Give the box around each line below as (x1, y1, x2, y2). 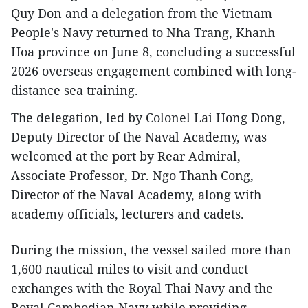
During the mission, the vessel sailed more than (11, 241, 291, 258)
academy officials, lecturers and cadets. (11, 206, 244, 223)
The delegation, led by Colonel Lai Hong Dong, (11, 109, 285, 126)
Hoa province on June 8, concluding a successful (11, 43, 296, 60)
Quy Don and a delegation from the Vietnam (11, 5, 272, 22)
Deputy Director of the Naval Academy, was (11, 129, 267, 146)
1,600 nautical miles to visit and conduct (11, 261, 248, 278)
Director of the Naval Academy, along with (11, 186, 261, 203)
